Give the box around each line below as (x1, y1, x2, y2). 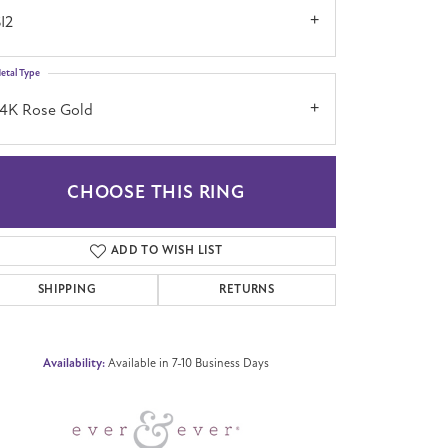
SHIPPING (37, 281, 96, 297)
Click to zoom (220, 232, 293, 250)
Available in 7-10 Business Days (108, 355, 269, 370)
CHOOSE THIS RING (67, 180, 245, 203)
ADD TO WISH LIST (110, 242, 223, 258)
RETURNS (219, 281, 275, 297)
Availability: (43, 355, 105, 371)
